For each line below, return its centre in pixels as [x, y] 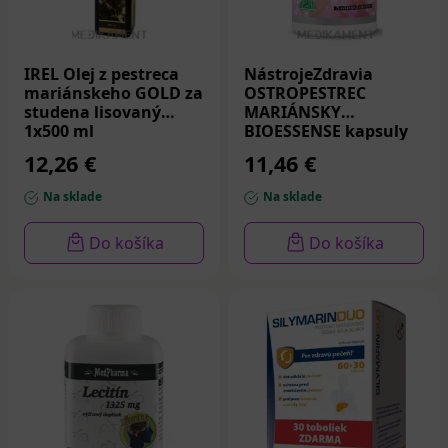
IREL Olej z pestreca [101, 74]
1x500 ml [59, 131]
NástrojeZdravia [308, 74]
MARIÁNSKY [292, 112]
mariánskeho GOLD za [113, 93]
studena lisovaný [92, 112]
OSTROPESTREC [305, 93]
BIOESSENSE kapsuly [326, 131]
